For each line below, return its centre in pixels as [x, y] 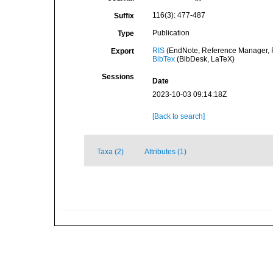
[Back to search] [178, 116]
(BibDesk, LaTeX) [204, 59]
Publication [171, 33]
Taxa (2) [110, 152]
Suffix [124, 16]
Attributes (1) [165, 152]
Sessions [118, 77]
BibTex [163, 59]
